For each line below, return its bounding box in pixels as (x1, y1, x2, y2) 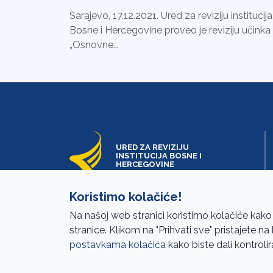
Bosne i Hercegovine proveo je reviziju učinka (69, 24, 271, 37)
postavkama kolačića (69, 239, 166, 251)
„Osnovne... (69, 39, 119, 51)
